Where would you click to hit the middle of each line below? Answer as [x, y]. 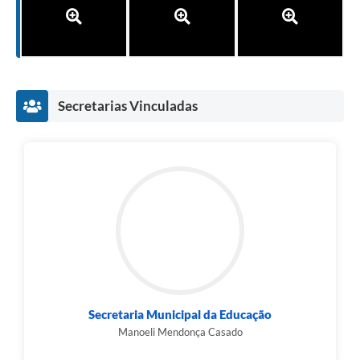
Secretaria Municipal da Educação [180, 314]
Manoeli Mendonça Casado [180, 331]
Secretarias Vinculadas [128, 105]
